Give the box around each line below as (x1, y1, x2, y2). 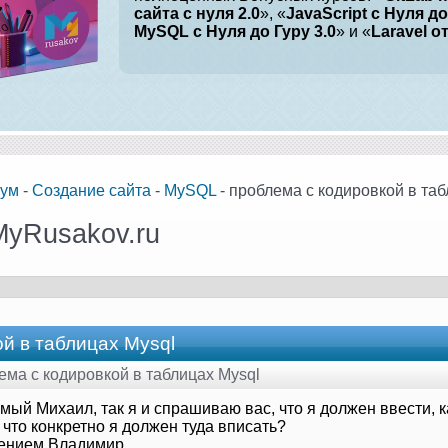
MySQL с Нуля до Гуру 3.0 (134, 23, 336, 40)
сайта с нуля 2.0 (134, 5, 260, 22)
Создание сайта (32, 181, 151, 199)
